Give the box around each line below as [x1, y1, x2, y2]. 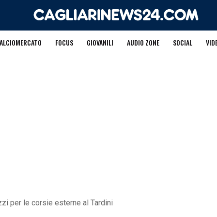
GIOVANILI [86, 37, 113, 47]
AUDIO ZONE [126, 37, 159, 47]
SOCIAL [172, 37, 192, 47]
